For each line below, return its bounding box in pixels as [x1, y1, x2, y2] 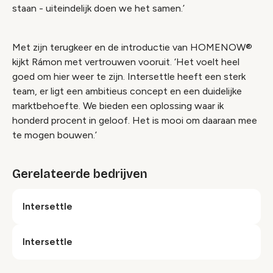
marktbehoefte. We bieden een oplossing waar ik [12, 99, 224, 112]
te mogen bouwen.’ [12, 129, 97, 141]
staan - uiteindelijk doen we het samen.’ [12, 2, 185, 14]
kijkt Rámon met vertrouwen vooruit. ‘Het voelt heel [12, 55, 239, 68]
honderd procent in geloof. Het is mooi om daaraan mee [12, 114, 257, 126]
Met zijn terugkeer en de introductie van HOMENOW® [12, 41, 252, 53]
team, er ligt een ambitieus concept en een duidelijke [12, 85, 242, 97]
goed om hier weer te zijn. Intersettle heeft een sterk [12, 70, 246, 82]
